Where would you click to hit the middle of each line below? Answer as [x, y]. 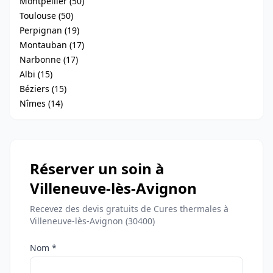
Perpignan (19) [49, 30]
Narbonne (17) [49, 59]
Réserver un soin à [97, 168]
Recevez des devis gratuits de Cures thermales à [129, 209]
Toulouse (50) [46, 16]
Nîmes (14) [41, 103]
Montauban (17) [52, 45]
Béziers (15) [43, 89]
